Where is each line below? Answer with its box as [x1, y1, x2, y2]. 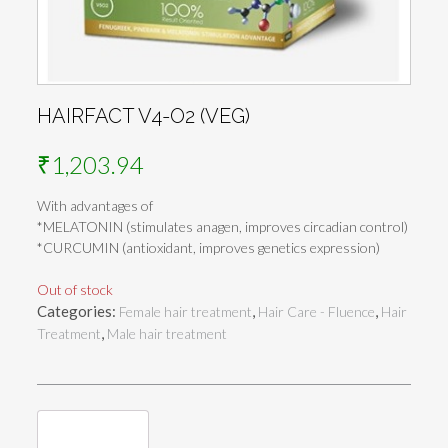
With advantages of [37, 197, 153, 215]
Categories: [37, 302, 119, 321]
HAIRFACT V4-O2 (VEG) [37, 104, 250, 129]
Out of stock [37, 281, 113, 299]
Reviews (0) [53, 420, 133, 439]
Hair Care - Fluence [258, 303, 375, 321]
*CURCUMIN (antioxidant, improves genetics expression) [37, 239, 380, 257]
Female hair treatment [119, 303, 252, 321]
